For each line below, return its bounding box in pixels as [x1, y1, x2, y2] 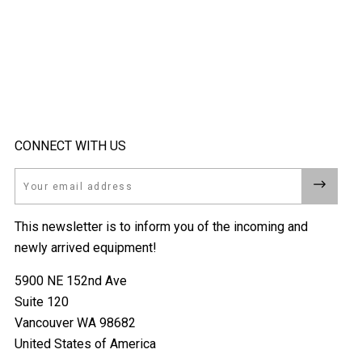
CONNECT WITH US [15, 138, 126, 154]
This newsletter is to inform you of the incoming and [15, 219, 308, 235]
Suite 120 [15, 294, 69, 310]
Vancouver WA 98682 [15, 315, 136, 331]
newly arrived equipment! [15, 240, 157, 256]
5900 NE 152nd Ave [15, 273, 127, 289]
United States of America [15, 336, 156, 352]
